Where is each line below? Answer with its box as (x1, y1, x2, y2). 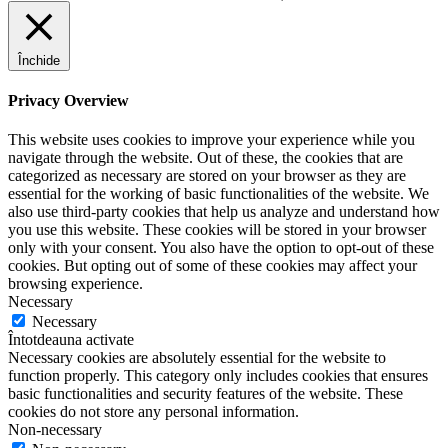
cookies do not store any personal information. (8, 403, 299, 421)
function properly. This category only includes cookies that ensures (8, 367, 428, 385)
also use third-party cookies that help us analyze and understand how (8, 203, 440, 221)
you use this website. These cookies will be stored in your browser (8, 221, 426, 239)
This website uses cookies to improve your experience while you (8, 131, 415, 149)
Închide (18, 52, 60, 68)
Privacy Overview (8, 92, 129, 110)
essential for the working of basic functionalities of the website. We (8, 185, 429, 203)
